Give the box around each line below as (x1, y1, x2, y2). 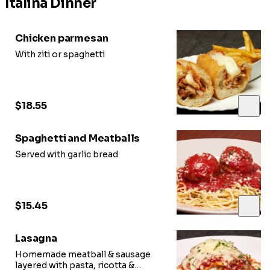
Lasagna (15, 231, 57, 245)
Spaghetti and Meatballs (15, 131, 140, 145)
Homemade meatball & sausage (15, 248, 151, 260)
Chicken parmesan (15, 31, 108, 45)
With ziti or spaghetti (15, 48, 105, 60)
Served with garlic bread (15, 148, 118, 160)
